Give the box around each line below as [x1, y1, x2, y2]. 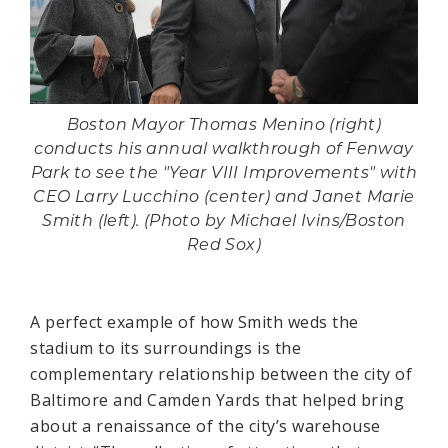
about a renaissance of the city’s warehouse [30, 414, 381, 437]
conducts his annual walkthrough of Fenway [34, 141, 414, 158]
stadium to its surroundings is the [30, 336, 301, 359]
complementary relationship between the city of [30, 362, 412, 385]
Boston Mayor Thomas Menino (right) [66, 117, 382, 134]
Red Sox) [186, 237, 262, 254]
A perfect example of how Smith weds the [30, 310, 359, 333]
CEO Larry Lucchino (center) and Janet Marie [33, 189, 415, 206]
